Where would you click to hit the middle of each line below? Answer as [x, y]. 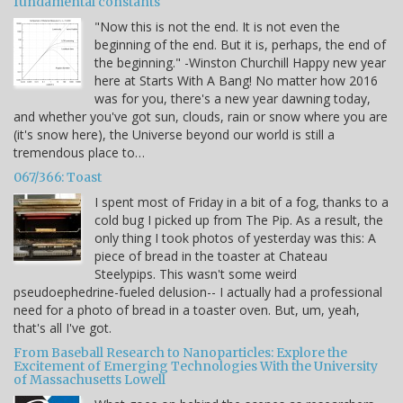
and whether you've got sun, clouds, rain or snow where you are [201, 116]
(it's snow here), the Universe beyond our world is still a [174, 134]
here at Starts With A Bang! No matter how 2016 [236, 80]
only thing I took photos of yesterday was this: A [235, 237]
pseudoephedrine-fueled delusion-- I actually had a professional [198, 291]
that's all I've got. [63, 327]
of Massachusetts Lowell [90, 379]
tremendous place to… [79, 152]
